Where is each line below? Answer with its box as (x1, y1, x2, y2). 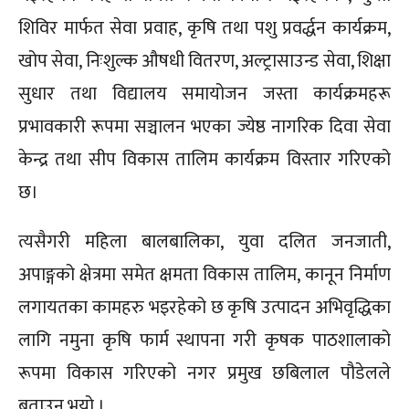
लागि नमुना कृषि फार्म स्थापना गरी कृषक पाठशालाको (18, 325, 391, 357)
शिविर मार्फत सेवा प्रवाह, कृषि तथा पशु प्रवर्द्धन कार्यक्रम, (18, 13, 391, 45)
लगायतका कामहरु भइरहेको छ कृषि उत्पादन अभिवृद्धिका (18, 292, 391, 324)
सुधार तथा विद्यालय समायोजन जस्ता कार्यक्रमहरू (18, 79, 391, 110)
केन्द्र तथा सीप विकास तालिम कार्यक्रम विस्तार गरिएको (18, 144, 391, 176)
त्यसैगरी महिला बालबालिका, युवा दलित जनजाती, (18, 226, 391, 258)
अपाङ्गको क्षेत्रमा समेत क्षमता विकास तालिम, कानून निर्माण (18, 259, 391, 291)
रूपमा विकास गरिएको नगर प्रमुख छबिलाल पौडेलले (18, 358, 391, 390)
